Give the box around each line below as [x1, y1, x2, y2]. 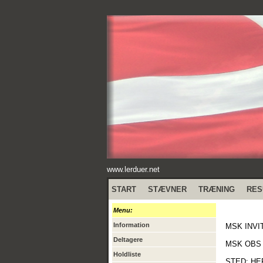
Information [113, 221, 150, 228]
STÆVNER [148, 185, 187, 194]
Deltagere [113, 236, 143, 243]
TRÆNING [198, 185, 235, 194]
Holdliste [113, 251, 141, 258]
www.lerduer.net [107, 165, 160, 174]
